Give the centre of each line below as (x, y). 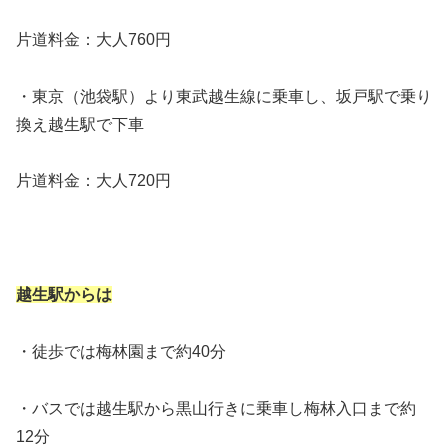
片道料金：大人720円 (93, 181)
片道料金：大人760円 (93, 39)
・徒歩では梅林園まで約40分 (121, 351)
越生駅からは (64, 294)
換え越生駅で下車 (80, 124)
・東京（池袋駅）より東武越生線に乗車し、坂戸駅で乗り (224, 96)
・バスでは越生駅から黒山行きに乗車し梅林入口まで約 (216, 408)
